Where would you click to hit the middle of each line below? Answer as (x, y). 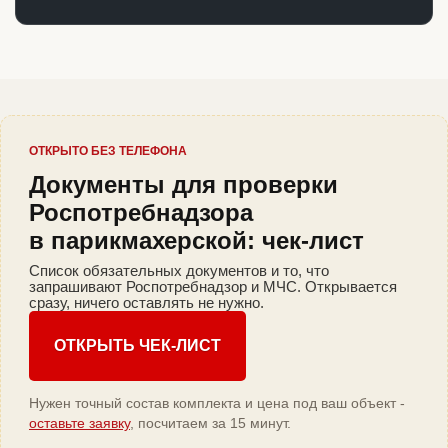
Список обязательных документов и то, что (179, 271)
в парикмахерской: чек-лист (196, 241)
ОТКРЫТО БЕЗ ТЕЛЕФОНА (108, 151)
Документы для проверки (183, 185)
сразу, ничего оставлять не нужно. (146, 303)
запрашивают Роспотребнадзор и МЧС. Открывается (213, 287)
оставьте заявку (79, 423)
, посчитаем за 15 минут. (210, 423)
